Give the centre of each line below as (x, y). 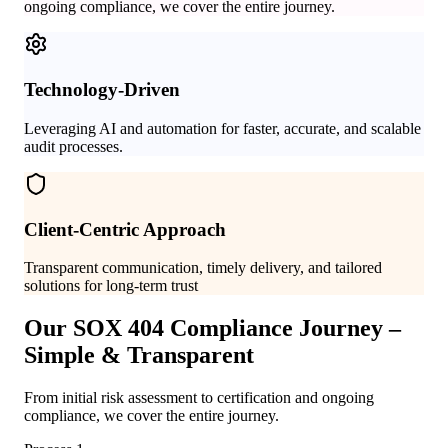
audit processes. (73, 146)
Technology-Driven (102, 90)
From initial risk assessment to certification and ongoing (199, 398)
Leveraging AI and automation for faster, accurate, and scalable (222, 128)
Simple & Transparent (139, 355)
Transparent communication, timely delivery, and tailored (203, 268)
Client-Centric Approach (125, 229)
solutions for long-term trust (111, 286)
